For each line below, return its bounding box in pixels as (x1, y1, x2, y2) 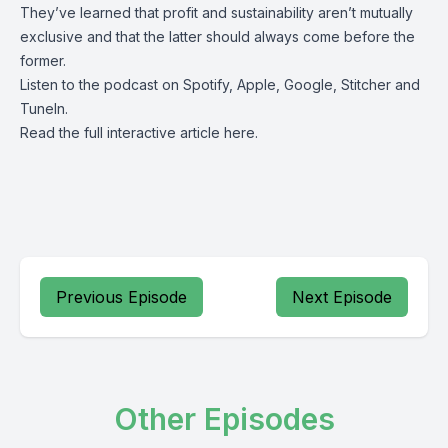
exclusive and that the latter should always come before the (20, 28, 415, 45)
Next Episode (292, 287, 392, 307)
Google (284, 76, 333, 93)
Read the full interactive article (20, 124, 224, 141)
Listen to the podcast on (20, 76, 183, 93)
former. (20, 52, 70, 69)
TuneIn (20, 100, 65, 117)
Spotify (183, 76, 229, 93)
